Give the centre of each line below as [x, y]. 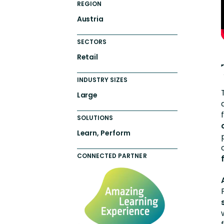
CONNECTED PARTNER [112, 155]
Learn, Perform [103, 133]
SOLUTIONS [95, 117]
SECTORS [92, 41]
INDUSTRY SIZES [102, 79]
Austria [90, 19]
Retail [87, 57]
